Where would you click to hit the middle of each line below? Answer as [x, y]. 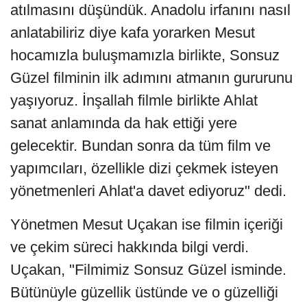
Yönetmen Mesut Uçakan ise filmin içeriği [147, 224]
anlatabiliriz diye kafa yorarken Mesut [133, 32]
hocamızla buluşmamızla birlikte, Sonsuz [145, 55]
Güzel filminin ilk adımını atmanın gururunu [151, 77]
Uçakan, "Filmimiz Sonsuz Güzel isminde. [148, 269]
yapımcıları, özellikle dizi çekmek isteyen [144, 168]
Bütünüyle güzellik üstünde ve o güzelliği [144, 292]
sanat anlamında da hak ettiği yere [124, 123]
